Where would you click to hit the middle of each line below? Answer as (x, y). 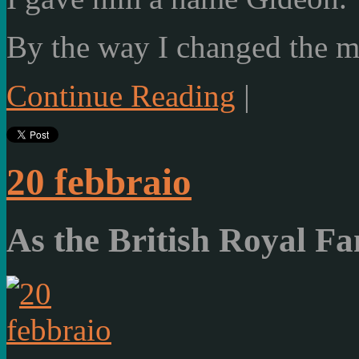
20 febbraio (99, 182)
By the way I (87, 47)
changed (229, 47)
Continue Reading (121, 96)
